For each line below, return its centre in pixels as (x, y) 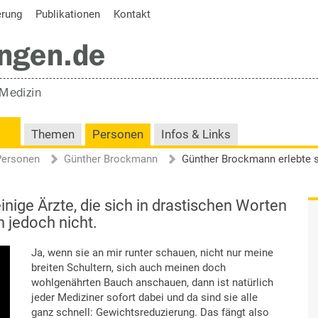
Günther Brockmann (111, 159)
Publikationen (68, 14)
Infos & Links (196, 135)
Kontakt (132, 14)
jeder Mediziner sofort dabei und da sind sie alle (144, 297)
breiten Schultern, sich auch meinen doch (128, 268)
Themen (53, 135)
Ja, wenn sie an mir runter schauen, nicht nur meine (152, 253)
